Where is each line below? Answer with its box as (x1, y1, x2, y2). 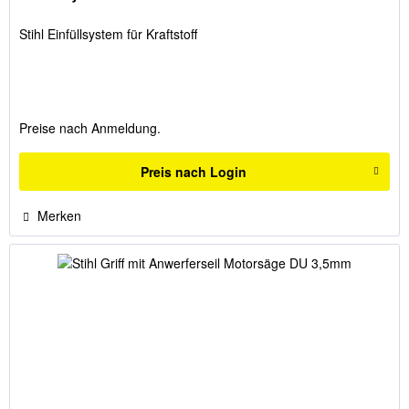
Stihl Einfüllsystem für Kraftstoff (19, 24, 198, 43)
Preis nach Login (141, 162, 247, 181)
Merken (37, 205, 82, 225)
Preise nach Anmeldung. (19, 118, 162, 137)
